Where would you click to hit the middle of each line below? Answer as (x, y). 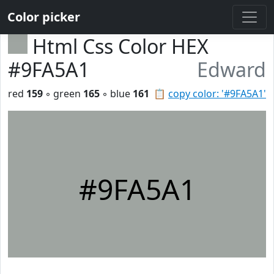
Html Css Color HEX (120, 46)
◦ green (63, 94)
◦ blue (116, 94)
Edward (231, 69)
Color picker (44, 17)
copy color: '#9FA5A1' (217, 94)
